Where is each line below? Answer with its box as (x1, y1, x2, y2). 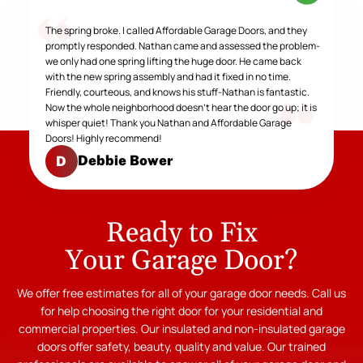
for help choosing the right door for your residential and (41, 303, 322, 319)
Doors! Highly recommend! (45, 131, 162, 146)
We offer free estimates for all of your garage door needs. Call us (17, 285, 346, 301)
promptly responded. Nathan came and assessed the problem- (45, 39, 320, 53)
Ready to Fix (105, 216, 258, 252)
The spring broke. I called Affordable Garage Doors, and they (45, 23, 307, 38)
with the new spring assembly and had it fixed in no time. (45, 70, 291, 84)
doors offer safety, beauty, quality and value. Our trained (37, 339, 326, 355)
